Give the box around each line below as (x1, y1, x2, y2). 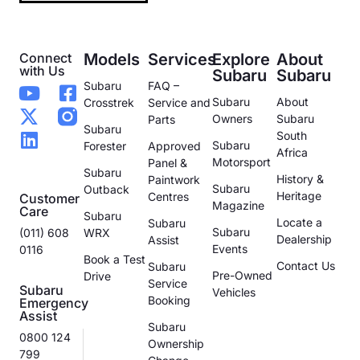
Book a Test (84, 252, 145, 266)
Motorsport (212, 154, 271, 169)
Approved (148, 138, 201, 153)
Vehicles (212, 284, 256, 299)
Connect (19, 49, 72, 66)
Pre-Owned (212, 268, 272, 282)
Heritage (276, 188, 321, 202)
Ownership (148, 336, 204, 350)
